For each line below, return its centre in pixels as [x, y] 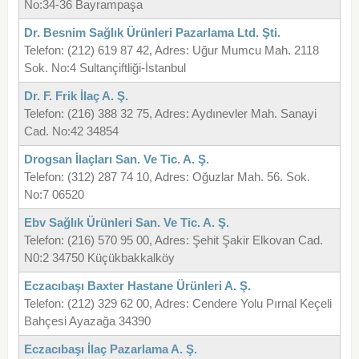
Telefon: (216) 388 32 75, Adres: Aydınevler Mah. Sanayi [170, 114]
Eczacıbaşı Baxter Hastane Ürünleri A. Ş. [137, 286]
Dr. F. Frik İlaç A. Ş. [76, 96]
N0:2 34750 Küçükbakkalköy [99, 258]
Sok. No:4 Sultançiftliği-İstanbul [105, 68]
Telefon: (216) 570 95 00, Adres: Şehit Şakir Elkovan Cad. [173, 240]
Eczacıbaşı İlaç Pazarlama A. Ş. [110, 349]
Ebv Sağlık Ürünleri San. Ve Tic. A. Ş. [126, 223]
